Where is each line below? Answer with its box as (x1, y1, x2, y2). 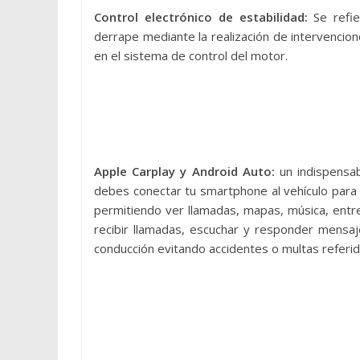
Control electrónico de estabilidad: (94, 9, 314, 26)
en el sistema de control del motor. (94, 47, 288, 64)
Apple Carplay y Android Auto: (94, 163, 275, 180)
